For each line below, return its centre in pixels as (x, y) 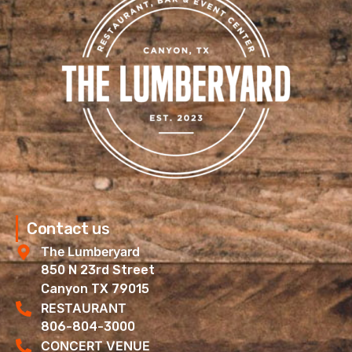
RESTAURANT (84, 308)
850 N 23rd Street (98, 270)
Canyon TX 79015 (95, 289)
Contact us (68, 229)
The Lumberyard (90, 252)
